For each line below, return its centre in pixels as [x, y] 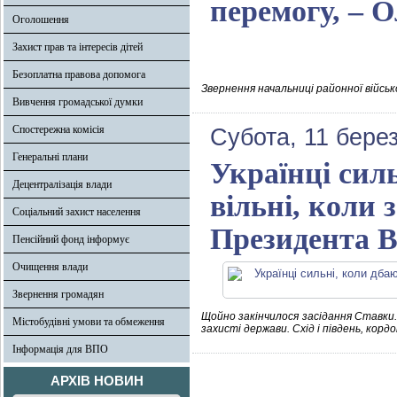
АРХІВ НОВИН [97, 381]
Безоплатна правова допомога [79, 74]
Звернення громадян [58, 294]
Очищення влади [50, 267]
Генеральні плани [50, 157]
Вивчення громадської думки [78, 102]
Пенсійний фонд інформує [71, 239]
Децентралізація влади [62, 184]
